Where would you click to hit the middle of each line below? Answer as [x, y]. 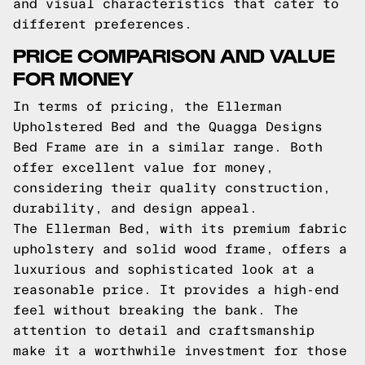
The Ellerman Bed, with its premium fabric [180, 229]
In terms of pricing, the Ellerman [147, 106]
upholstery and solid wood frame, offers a [180, 249]
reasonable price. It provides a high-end [176, 290]
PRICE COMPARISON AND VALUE [174, 54]
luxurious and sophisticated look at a [164, 269]
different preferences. [103, 24]
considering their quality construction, [172, 188]
